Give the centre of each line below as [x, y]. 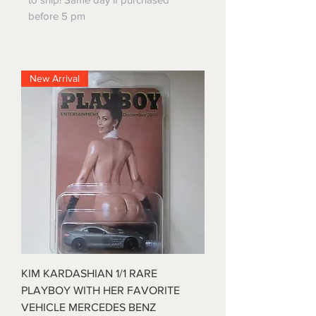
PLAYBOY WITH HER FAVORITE [101, 291]
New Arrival [55, 79]
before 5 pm [57, 16]
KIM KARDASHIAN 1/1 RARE [89, 274]
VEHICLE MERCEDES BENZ [89, 308]
